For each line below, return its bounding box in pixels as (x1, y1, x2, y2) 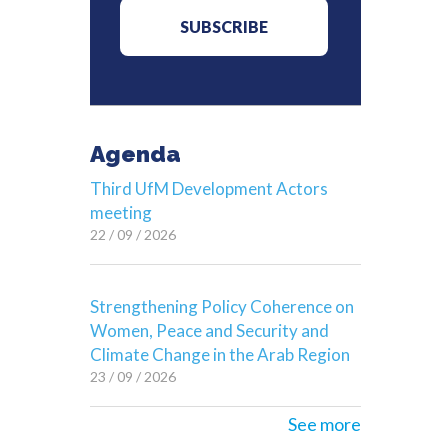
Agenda (90, 140, 182, 167)
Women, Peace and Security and (90, 320, 330, 341)
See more (288, 413, 361, 435)
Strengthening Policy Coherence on (90, 296, 355, 317)
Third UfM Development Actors (90, 178, 329, 199)
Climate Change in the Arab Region (90, 344, 351, 365)
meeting (90, 202, 153, 223)
